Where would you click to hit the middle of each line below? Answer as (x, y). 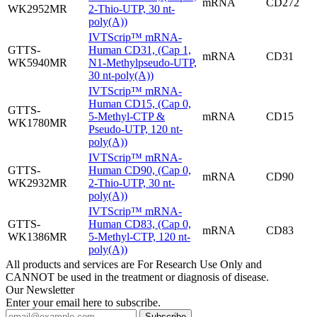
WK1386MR (38, 237)
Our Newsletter (40, 290)
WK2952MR (38, 9)
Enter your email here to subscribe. (83, 303)
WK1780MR (38, 123)
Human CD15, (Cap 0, (140, 104)
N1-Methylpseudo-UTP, (143, 63)
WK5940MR (38, 63)
